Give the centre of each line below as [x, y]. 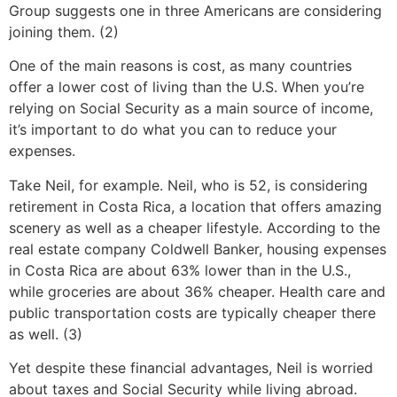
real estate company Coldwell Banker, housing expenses [198, 249]
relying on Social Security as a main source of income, [191, 109]
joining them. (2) [64, 31]
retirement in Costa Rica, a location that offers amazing [195, 206]
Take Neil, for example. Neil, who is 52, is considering [188, 185]
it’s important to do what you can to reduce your [173, 130]
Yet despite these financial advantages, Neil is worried [191, 368]
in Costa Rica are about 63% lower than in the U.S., [180, 270]
